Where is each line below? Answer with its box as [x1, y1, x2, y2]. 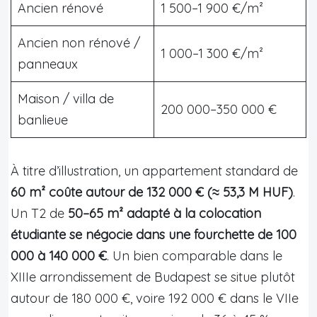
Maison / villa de [18, 90, 114, 107]
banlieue [18, 111, 68, 128]
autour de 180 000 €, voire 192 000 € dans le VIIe [11, 289, 299, 306]
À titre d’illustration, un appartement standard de [11, 162, 298, 179]
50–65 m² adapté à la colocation [68, 204, 261, 221]
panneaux [18, 55, 78, 72]
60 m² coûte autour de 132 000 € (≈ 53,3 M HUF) [11, 183, 293, 200]
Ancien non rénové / [18, 34, 140, 51]
